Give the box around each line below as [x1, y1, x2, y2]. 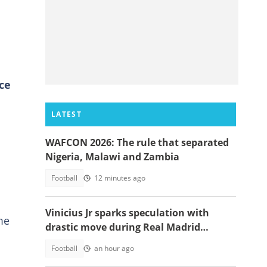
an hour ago [94, 243, 134, 253]
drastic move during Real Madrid [45, 221, 200, 234]
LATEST [51, 109, 82, 119]
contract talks [45, 235, 112, 248]
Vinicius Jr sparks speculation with [45, 206, 209, 219]
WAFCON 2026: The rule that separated [45, 136, 229, 149]
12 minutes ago [94, 173, 145, 183]
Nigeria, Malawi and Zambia [45, 150, 179, 163]
